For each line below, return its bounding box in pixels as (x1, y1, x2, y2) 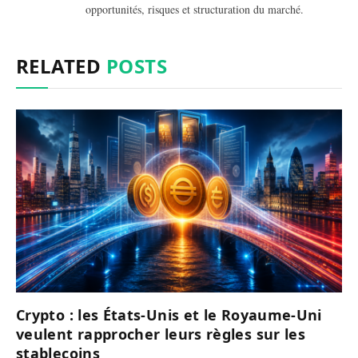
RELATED (16, 52, 106, 79)
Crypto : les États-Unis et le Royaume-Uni (16, 305, 322, 325)
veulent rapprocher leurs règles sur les (16, 324, 306, 344)
